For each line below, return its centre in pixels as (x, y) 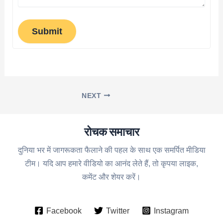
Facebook (64, 210)
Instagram (171, 210)
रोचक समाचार (111, 131)
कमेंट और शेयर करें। (111, 177)
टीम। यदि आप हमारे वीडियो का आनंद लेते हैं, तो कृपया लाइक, (111, 164)
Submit (47, 31)
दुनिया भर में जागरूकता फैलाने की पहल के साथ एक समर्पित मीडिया (111, 150)
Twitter (118, 210)
